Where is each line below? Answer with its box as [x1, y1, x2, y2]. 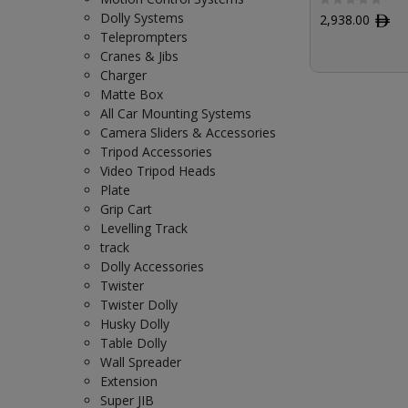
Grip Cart [100, 200, 152, 218]
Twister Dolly [100, 296, 178, 313]
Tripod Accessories [100, 143, 212, 160]
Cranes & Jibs [100, 47, 178, 65]
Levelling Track [100, 219, 188, 237]
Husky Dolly [100, 315, 169, 332]
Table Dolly [100, 334, 167, 352]
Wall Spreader [100, 353, 181, 371]
